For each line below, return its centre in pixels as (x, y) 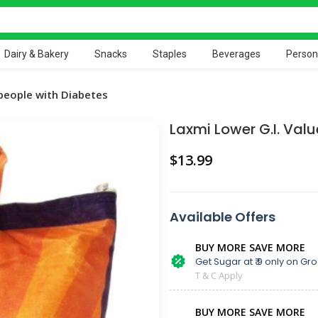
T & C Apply (219, 275)
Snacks (111, 54)
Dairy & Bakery (37, 54)
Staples (170, 54)
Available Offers (223, 217)
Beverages (237, 54)
